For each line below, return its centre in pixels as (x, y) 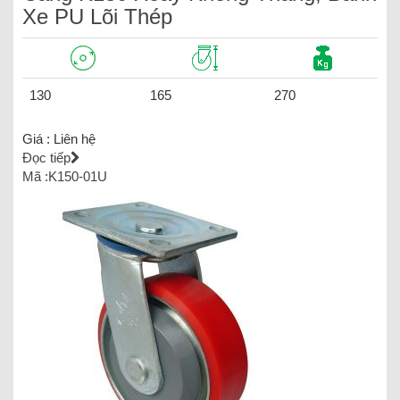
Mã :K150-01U (65, 176)
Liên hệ (75, 138)
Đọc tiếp (46, 157)
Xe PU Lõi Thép (97, 16)
